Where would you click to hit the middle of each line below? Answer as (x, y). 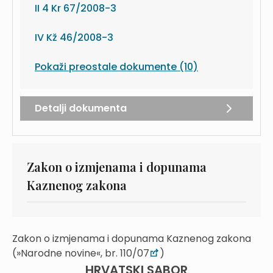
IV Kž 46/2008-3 (74, 37)
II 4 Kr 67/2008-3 (76, 8)
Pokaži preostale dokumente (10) (116, 67)
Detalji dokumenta (81, 108)
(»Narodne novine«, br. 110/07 (81, 253)
